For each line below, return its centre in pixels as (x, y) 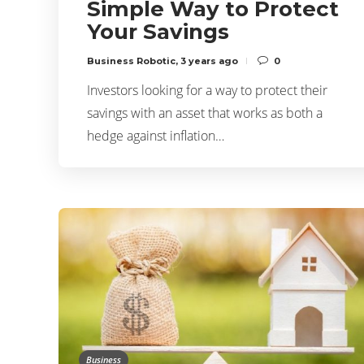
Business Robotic (131, 61)
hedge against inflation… (156, 136)
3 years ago (209, 61)
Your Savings (158, 32)
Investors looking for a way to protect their (207, 91)
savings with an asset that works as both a (205, 113)
